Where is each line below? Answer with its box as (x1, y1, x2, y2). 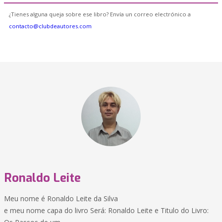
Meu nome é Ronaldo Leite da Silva (4, 194, 118, 203)
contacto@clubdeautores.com (9, 22, 92, 30)
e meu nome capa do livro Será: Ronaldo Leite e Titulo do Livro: (4, 206, 209, 215)
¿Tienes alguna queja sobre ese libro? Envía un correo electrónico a (9, 10, 191, 18)
